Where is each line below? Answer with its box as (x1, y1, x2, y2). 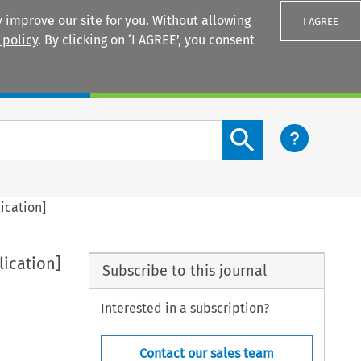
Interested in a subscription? (101, 301, 270, 317)
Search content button (222, 121, 354, 137)
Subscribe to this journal (102, 261, 267, 280)
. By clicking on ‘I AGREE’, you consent (38, 32, 255, 48)
